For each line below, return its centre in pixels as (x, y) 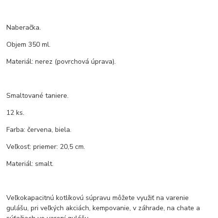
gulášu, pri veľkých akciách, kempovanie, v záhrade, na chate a (103, 208)
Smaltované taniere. (38, 96)
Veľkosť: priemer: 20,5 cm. (46, 147)
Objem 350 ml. (29, 45)
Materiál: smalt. (30, 164)
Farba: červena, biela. (39, 130)
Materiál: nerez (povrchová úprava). (61, 62)
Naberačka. (24, 28)
